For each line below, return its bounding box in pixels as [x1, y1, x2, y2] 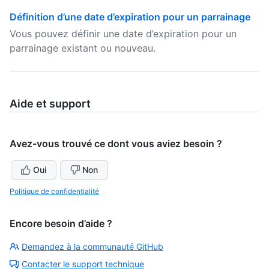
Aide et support [10, 97, 91, 110]
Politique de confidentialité [10, 187, 99, 196]
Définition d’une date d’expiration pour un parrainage [10, 11, 250, 23]
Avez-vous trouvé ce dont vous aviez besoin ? [10, 138, 222, 150]
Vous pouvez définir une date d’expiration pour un [10, 28, 237, 40]
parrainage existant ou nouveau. [10, 42, 156, 54]
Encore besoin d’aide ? [10, 217, 112, 229]
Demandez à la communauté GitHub [22, 241, 163, 252]
